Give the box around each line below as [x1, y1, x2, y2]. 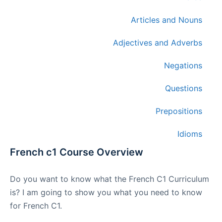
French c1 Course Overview [10, 146, 143, 158]
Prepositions [156, 106, 202, 116]
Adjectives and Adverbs [113, 38, 202, 48]
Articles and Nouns [131, 15, 202, 25]
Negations [164, 60, 202, 70]
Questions [165, 83, 202, 93]
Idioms [177, 129, 202, 139]
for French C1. [10, 201, 62, 211]
